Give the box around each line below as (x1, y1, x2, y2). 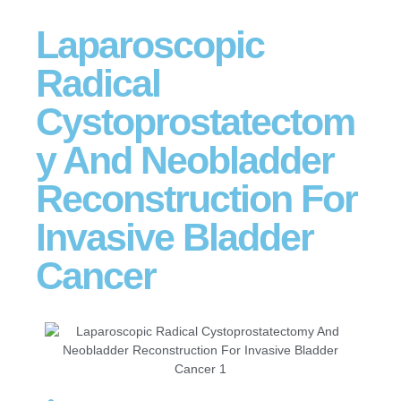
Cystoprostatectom (36, 99, 354, 143)
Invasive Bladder (36, 215, 313, 259)
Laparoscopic (36, 22, 264, 66)
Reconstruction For (36, 176, 357, 220)
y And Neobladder (36, 138, 334, 182)
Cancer (36, 253, 156, 297)
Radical (36, 61, 160, 105)
